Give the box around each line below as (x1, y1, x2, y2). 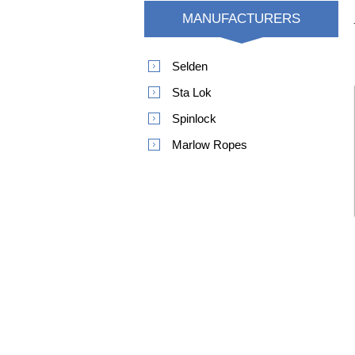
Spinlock (172, 112, 216, 125)
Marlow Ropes (172, 138, 247, 151)
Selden (172, 59, 208, 73)
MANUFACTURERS (182, 11, 300, 26)
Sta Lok (172, 86, 212, 99)
